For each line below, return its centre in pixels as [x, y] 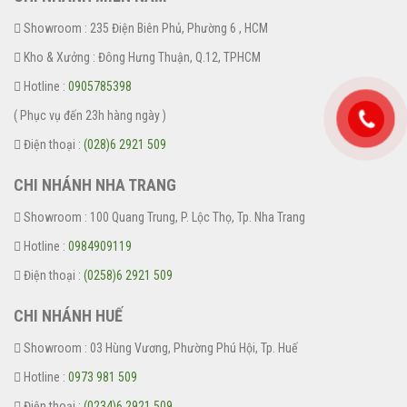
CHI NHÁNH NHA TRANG [95, 184]
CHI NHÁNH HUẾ [68, 315]
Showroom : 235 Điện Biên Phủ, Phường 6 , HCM [144, 28]
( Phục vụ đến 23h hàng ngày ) [90, 115]
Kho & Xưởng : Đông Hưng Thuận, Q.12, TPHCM [141, 57]
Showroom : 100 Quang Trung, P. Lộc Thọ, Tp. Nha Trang [163, 217]
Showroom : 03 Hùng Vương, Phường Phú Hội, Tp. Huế [159, 347]
